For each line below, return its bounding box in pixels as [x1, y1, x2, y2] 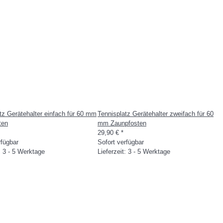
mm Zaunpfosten [98, 119, 146, 127]
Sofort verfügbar [98, 138, 144, 146]
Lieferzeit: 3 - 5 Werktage [98, 148, 170, 155]
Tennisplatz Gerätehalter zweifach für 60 [98, 110, 214, 117]
